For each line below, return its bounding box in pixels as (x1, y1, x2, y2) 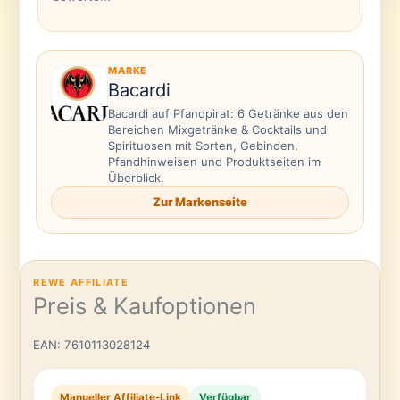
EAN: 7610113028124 (33, 337, 151, 353)
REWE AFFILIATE (33, 275, 129, 288)
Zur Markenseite (153, 195, 247, 209)
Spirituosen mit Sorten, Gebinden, (107, 138, 298, 153)
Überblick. (107, 171, 164, 185)
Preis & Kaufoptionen (33, 292, 257, 321)
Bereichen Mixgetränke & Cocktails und (107, 122, 327, 137)
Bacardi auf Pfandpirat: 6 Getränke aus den (107, 106, 348, 121)
